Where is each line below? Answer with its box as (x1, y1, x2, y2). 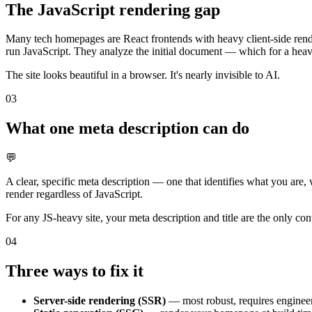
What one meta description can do (6, 119, 249, 138)
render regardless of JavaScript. (6, 188, 143, 201)
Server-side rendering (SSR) (33, 295, 166, 307)
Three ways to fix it (6, 262, 143, 281)
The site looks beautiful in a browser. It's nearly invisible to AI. (6, 69, 280, 81)
